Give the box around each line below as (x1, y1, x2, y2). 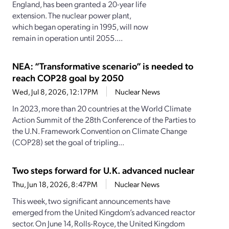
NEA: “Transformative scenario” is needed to (12, 60, 193, 72)
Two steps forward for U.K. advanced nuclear (12, 164, 195, 176)
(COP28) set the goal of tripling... (12, 136, 124, 148)
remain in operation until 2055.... (12, 32, 123, 43)
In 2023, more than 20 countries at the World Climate (12, 103, 191, 114)
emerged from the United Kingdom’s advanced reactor (12, 207, 195, 218)
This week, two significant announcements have (12, 195, 170, 207)
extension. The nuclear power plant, (12, 10, 131, 21)
